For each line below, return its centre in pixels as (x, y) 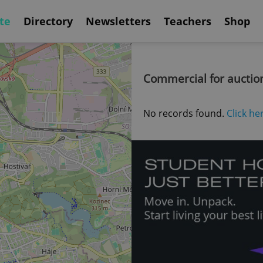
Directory (48, 21)
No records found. (185, 113)
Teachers (188, 21)
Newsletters (118, 21)
